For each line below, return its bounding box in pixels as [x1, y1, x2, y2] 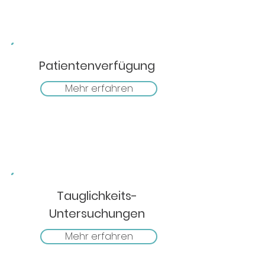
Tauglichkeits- [57, 188, 137, 204]
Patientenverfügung [39, 57, 155, 74]
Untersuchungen [49, 205, 145, 222]
